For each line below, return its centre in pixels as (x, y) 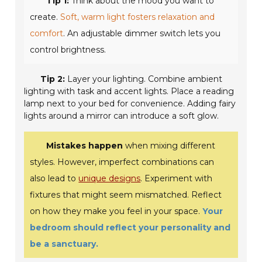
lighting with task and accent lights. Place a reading (129, 92)
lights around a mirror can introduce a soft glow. (122, 116)
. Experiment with (177, 179)
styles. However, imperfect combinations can (122, 162)
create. (45, 17)
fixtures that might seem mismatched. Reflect (126, 195)
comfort (47, 34)
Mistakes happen (85, 146)
